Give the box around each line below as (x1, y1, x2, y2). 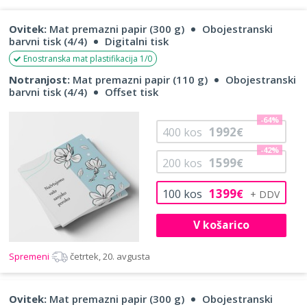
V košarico (193, 217, 249, 233)
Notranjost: (9, 72, 70, 86)
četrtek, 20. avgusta (70, 249, 150, 262)
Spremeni (9, 249, 51, 262)
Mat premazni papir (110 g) (70, 72, 208, 86)
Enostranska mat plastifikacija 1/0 (23, 52, 152, 64)
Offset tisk (105, 84, 158, 99)
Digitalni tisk (105, 34, 169, 48)
